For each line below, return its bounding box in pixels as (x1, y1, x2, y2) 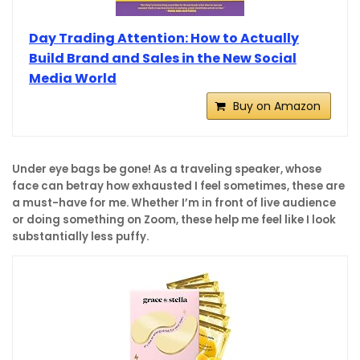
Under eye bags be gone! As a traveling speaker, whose (12, 161, 321, 177)
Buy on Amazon (233, 97, 321, 114)
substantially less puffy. (12, 228, 149, 244)
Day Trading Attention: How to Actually (29, 28, 299, 47)
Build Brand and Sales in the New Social (29, 48, 297, 67)
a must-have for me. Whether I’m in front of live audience (12, 194, 336, 211)
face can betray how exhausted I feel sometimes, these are (12, 178, 345, 194)
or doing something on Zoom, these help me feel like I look (12, 211, 336, 227)
